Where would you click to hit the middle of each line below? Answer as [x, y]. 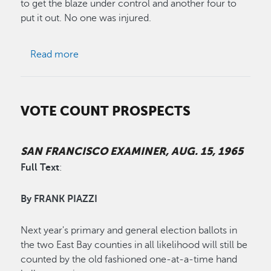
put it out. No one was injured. [86, 18]
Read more [55, 54]
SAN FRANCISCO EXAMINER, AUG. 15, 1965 [132, 151]
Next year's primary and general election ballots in [129, 231]
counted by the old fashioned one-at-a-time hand [129, 260]
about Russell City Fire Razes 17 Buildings [167, 54]
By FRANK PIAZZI [59, 199]
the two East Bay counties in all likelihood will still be [134, 245]
